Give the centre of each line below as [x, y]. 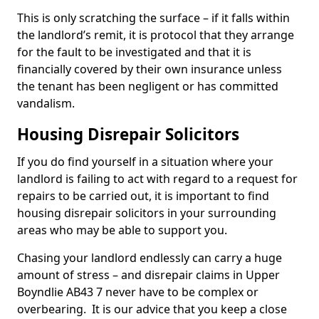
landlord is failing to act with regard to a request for [157, 179]
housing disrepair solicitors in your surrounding [147, 213]
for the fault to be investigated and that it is [134, 52]
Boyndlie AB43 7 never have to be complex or [138, 292]
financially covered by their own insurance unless [150, 69]
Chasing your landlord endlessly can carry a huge [150, 258]
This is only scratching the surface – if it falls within [153, 18]
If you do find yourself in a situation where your [145, 162]
